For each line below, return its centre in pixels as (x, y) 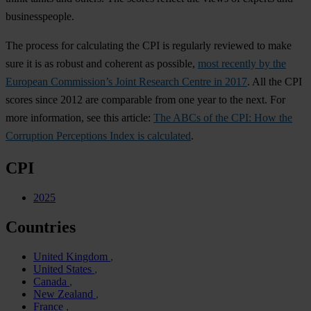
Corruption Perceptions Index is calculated (98, 136)
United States (64, 269)
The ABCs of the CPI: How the (223, 118)
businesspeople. (40, 17)
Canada (51, 281)
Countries (41, 227)
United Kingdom (72, 256)
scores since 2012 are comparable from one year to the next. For (145, 100)
